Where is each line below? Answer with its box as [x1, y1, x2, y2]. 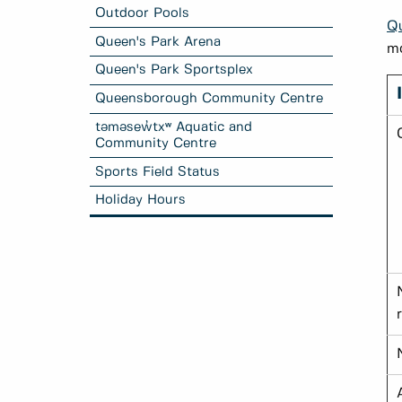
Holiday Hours [95, 194, 187, 207]
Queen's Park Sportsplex [95, 64, 254, 77]
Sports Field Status [95, 165, 221, 179]
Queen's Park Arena [95, 35, 222, 48]
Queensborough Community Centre [95, 92, 324, 106]
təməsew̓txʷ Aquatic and [95, 120, 253, 134]
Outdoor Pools [95, 6, 190, 20]
